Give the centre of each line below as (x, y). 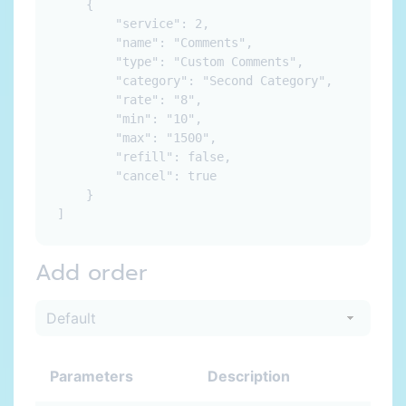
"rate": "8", (130, 100)
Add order (92, 273)
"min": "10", (130, 119)
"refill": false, (144, 157)
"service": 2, (133, 24)
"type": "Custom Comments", (180, 62)
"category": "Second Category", (195, 81)
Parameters (92, 376)
